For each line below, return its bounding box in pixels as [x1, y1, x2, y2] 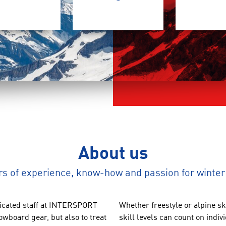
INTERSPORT [49, 202, 97, 210]
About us [78, 145, 148, 163]
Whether [119, 202, 149, 210]
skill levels [119, 214, 157, 222]
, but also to [47, 214, 90, 222]
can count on [159, 214, 204, 222]
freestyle [151, 202, 182, 210]
